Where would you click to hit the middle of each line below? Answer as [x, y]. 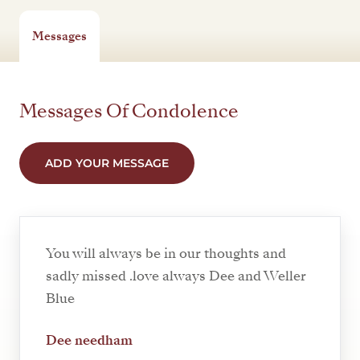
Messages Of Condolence [129, 112]
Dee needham [89, 341]
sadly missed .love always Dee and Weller [176, 276]
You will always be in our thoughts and [166, 254]
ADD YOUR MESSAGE [107, 164]
